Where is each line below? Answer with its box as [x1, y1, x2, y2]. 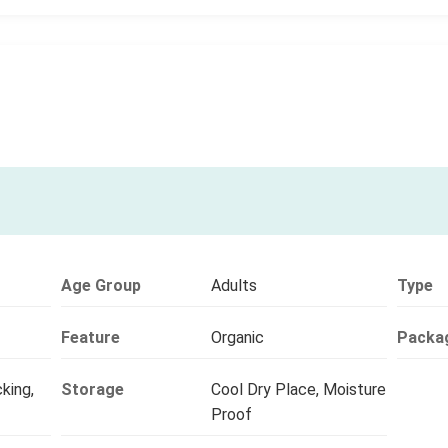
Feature [60, 327, 120, 347]
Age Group [60, 275, 141, 295]
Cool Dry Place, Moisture [210, 379, 386, 399]
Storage [60, 379, 124, 399]
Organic [210, 327, 264, 347]
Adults [210, 275, 257, 295]
